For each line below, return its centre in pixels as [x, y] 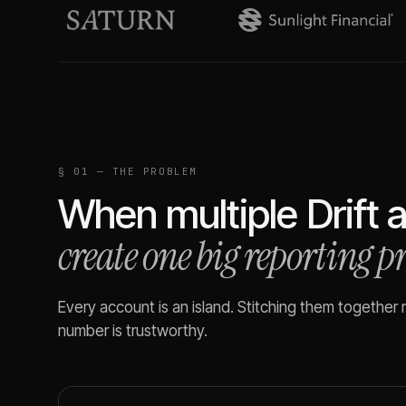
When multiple [182, 214]
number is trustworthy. [133, 331]
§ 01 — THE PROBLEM [128, 171]
